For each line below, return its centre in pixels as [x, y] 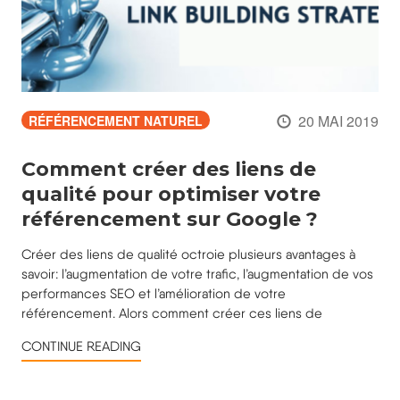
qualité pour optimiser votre [171, 195]
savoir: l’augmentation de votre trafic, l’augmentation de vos [197, 275]
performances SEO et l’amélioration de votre [154, 294]
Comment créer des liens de [169, 170]
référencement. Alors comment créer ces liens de [172, 314]
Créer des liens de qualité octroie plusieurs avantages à [188, 255]
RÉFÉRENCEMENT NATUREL [116, 121]
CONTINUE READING [81, 347]
